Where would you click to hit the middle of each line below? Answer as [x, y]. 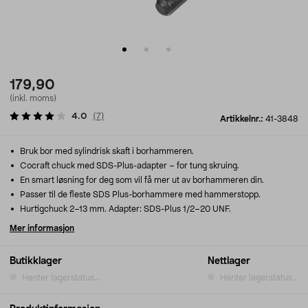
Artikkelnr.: [243, 119]
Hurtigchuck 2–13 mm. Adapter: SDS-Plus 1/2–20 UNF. [124, 209]
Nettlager [229, 261]
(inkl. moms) [33, 98]
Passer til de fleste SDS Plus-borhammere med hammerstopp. [139, 195]
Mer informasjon [42, 228]
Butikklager [36, 261]
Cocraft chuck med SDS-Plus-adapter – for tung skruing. [129, 166]
